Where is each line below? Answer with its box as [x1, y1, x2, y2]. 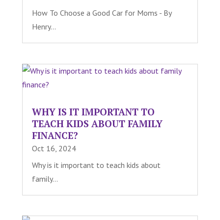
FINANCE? [31, 129, 78, 141]
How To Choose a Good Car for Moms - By [31, 8, 171, 18]
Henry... [31, 22, 56, 32]
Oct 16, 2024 [31, 143, 76, 153]
